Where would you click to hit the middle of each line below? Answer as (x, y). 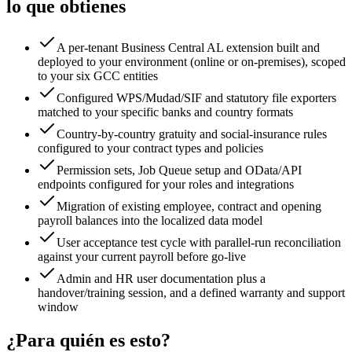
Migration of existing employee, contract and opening (189, 207)
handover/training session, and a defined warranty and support (191, 293)
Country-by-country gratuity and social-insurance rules (192, 134)
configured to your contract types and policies (150, 148)
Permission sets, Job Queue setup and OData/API (179, 170)
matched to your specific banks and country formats (165, 112)
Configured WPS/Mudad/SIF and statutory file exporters (196, 98)
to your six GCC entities (98, 76)
